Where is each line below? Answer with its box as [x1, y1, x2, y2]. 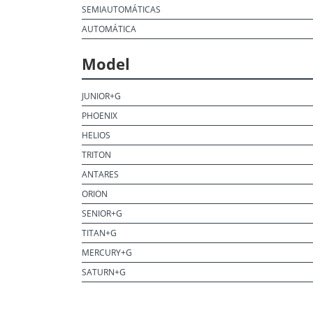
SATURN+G [82, 266, 126, 278]
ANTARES [82, 168, 119, 180]
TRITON [82, 149, 111, 161]
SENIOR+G [82, 208, 122, 219]
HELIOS [82, 129, 110, 141]
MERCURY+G [82, 247, 132, 259]
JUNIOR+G [82, 90, 121, 102]
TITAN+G [82, 227, 117, 239]
